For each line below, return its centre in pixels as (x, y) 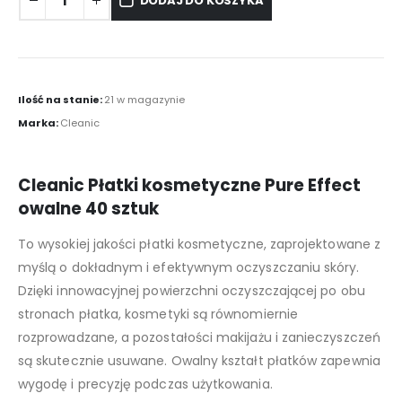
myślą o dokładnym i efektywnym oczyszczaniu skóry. (189, 267)
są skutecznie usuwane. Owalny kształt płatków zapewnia (199, 360)
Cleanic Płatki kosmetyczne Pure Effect (189, 185)
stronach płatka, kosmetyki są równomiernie (158, 314)
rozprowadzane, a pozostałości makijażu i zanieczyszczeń (199, 337)
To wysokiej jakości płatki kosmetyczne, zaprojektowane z (199, 244)
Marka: (39, 122)
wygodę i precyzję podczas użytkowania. (145, 384)
